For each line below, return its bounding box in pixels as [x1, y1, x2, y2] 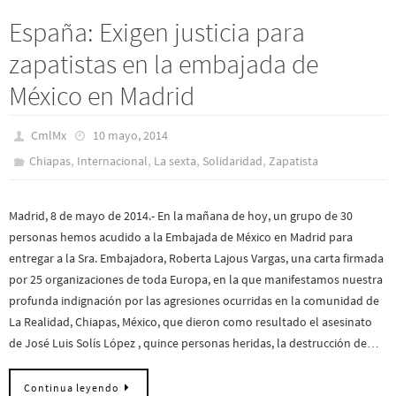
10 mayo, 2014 [92, 126, 168, 143]
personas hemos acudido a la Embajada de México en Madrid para [9, 228, 353, 245]
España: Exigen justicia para [9, 14, 305, 49]
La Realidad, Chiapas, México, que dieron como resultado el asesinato [9, 313, 372, 330]
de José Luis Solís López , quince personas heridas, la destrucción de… [9, 334, 379, 351]
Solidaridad [202, 152, 263, 169]
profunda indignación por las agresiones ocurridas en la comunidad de [9, 292, 379, 308]
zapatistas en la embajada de [9, 46, 318, 80]
